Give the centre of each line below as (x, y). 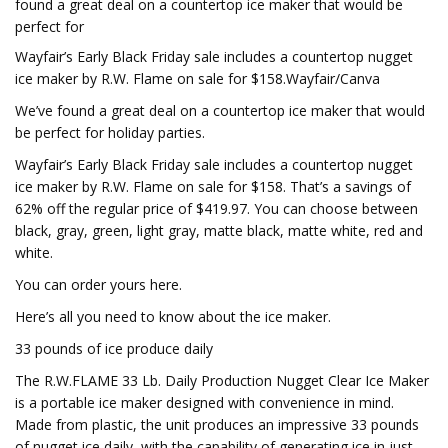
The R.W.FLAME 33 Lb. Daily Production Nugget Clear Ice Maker (222, 380)
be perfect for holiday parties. (110, 132)
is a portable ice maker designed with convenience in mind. (204, 402)
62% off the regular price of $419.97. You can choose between (216, 208)
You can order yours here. (98, 284)
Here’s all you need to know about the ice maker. (173, 316)
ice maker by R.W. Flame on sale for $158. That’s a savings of (213, 186)
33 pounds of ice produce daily (114, 348)
